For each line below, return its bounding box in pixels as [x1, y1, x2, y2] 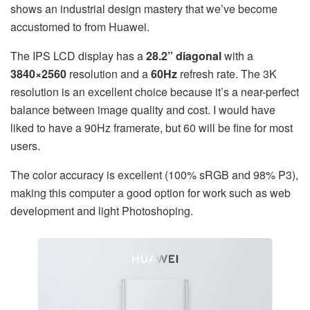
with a [221, 47, 253, 64]
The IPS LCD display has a [10, 47, 146, 64]
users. [10, 137, 40, 154]
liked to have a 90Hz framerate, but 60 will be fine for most [10, 119, 293, 136]
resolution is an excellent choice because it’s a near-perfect [10, 83, 299, 100]
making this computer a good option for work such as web [10, 184, 291, 201]
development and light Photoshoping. [10, 202, 193, 219]
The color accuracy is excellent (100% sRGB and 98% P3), [10, 166, 298, 183]
